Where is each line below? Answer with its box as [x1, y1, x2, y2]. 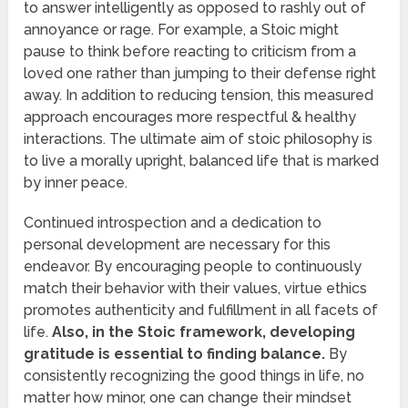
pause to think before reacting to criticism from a [24, 43, 357, 61]
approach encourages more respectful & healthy [24, 108, 357, 127]
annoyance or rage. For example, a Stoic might [24, 21, 340, 39]
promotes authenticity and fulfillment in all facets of [24, 301, 379, 320]
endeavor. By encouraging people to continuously [24, 258, 362, 276]
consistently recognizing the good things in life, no [24, 367, 365, 385]
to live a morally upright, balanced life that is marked [24, 152, 380, 170]
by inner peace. [24, 174, 128, 192]
